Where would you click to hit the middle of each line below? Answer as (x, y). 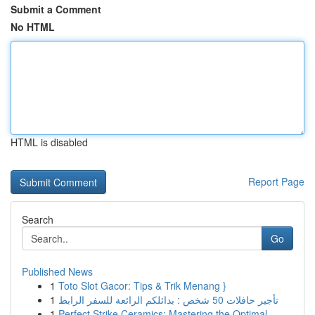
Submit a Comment (56, 9)
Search (38, 219)
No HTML (33, 27)
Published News (57, 271)
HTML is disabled (49, 142)
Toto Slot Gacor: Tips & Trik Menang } (142, 285)
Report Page (276, 181)
